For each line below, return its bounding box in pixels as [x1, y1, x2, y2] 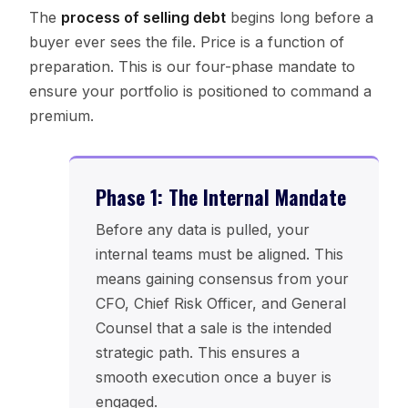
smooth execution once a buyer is [95, 367, 331, 386]
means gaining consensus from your [95, 269, 349, 288]
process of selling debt [60, 8, 226, 27]
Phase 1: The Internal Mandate [95, 181, 346, 211]
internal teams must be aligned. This [95, 244, 343, 263]
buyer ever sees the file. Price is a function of [28, 33, 344, 52]
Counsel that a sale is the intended [95, 318, 331, 337]
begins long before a [225, 8, 373, 27]
